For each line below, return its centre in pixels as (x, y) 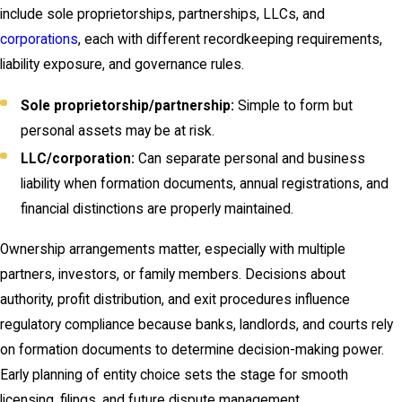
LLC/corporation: (78, 158)
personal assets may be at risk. (118, 131)
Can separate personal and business (250, 158)
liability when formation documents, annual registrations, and (205, 184)
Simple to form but (294, 105)
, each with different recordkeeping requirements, (230, 40)
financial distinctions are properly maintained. (157, 209)
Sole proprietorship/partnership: (128, 105)
